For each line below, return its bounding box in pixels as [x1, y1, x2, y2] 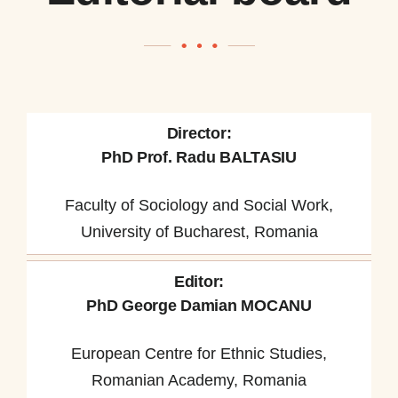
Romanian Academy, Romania [92, 370, 306, 389]
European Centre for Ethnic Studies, [71, 344, 327, 362]
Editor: [173, 272, 225, 291]
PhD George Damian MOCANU [86, 296, 312, 314]
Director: [166, 123, 232, 142]
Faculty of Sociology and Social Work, [65, 195, 333, 214]
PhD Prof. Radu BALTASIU [101, 147, 297, 166]
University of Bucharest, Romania [80, 222, 318, 241]
